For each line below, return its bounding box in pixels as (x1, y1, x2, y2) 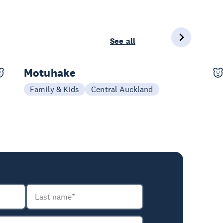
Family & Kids (30, 84, 80, 94)
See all (110, 35, 135, 46)
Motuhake (24, 65, 76, 80)
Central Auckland (91, 84, 153, 94)
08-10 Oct (41, 78, 73, 88)
